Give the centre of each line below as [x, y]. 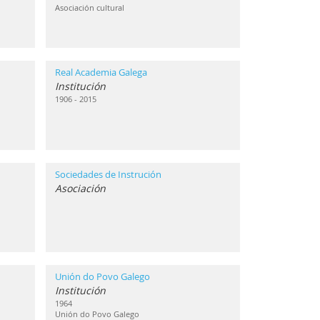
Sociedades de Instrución [108, 174]
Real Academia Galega [101, 72]
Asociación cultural [89, 7]
